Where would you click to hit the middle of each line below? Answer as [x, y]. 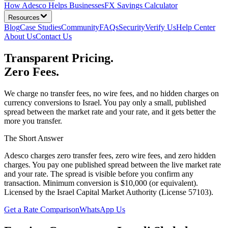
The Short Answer [34, 138]
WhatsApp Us [102, 209]
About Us [20, 36]
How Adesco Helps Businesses [54, 5]
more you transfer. [33, 121]
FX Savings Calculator [141, 5]
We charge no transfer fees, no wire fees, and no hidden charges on [111, 93]
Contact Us [54, 36]
